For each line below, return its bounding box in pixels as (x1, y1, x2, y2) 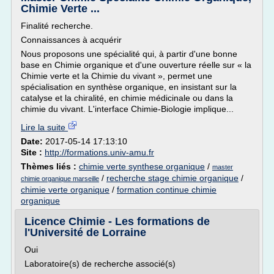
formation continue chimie (117, 185, 217, 194)
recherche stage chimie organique (106, 173, 239, 183)
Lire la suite (21, 122, 68, 132)
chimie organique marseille (21, 175, 99, 182)
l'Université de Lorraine (24, 226, 146, 239)
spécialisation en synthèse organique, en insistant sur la (21, 82, 237, 92)
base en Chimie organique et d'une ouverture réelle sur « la (21, 60, 251, 70)
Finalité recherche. (21, 21, 93, 31)
